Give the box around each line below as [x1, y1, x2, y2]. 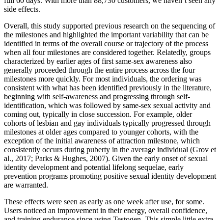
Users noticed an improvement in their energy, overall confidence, [4, 206, 207, 215]
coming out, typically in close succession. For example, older [4, 110, 192, 118]
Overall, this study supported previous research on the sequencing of [4, 21, 215, 30]
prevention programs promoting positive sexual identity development [4, 171, 216, 180]
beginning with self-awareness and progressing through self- [4, 92, 190, 101]
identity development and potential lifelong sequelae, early [4, 163, 184, 171]
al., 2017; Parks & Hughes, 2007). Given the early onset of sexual [4, 154, 208, 163]
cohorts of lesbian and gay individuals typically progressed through [4, 118, 211, 127]
